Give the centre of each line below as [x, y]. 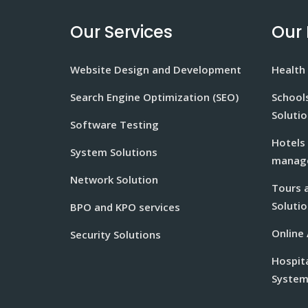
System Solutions [114, 152]
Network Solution [114, 179]
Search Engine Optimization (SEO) [154, 97]
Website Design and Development [156, 69]
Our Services [121, 32]
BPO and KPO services [125, 207]
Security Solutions [115, 234]
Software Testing [114, 124]
